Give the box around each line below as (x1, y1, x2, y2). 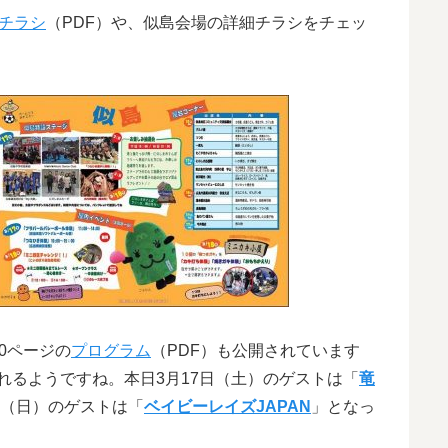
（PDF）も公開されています (151, 341, 360, 359)
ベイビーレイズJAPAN (144, 397, 311, 415)
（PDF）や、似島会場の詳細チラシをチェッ (46, 13, 367, 31)
